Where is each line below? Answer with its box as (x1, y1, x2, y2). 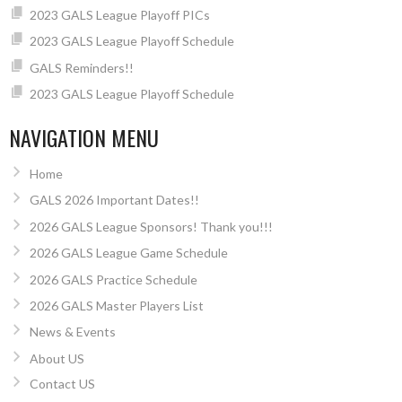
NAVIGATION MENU (9, 120, 159, 153)
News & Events (29, 324, 116, 340)
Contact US (29, 375, 95, 391)
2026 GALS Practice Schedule (29, 271, 197, 287)
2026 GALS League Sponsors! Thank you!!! (29, 218, 273, 234)
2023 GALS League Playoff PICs (29, 6, 210, 22)
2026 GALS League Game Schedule (29, 245, 228, 261)
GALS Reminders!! (29, 59, 134, 75)
